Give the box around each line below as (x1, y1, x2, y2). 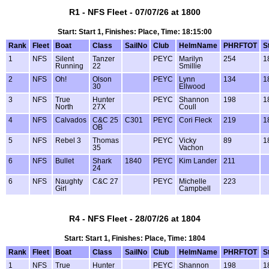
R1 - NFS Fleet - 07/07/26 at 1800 (68, 7, 201, 17)
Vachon (179, 144, 204, 152)
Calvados (55, 116, 86, 124)
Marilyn (179, 55, 203, 63)
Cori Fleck (179, 116, 212, 124)
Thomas (92, 137, 119, 145)
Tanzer (92, 55, 115, 63)
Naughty (55, 178, 83, 186)
